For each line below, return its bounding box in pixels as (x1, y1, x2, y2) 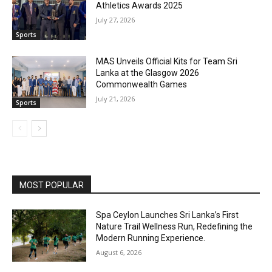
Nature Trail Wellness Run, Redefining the (96, 222, 253, 232)
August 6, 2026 (96, 248, 142, 257)
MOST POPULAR (19, 180, 84, 191)
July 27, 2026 (96, 15, 135, 24)
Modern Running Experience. (96, 233, 206, 243)
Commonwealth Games (96, 80, 188, 90)
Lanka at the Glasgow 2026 (96, 68, 200, 78)
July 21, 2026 (96, 94, 135, 104)
